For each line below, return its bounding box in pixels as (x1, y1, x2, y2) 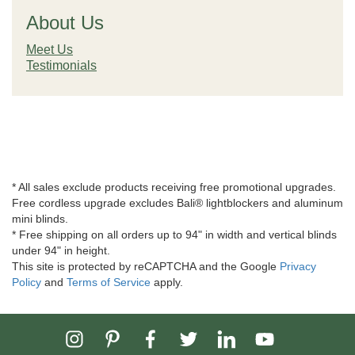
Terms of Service (67, 276, 151, 288)
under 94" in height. (12, 244, 110, 257)
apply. (151, 276, 183, 288)
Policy (12, 276, 41, 288)
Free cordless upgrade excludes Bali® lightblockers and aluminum (12, 197, 343, 209)
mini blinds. (12, 212, 68, 225)
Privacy (280, 260, 316, 273)
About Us (26, 12, 104, 33)
